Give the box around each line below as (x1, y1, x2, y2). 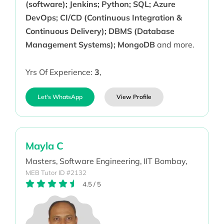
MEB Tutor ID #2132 (25, 168, 86, 177)
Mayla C (25, 139, 63, 152)
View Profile (116, 93, 151, 101)
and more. (154, 39, 194, 50)
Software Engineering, (59, 156, 142, 166)
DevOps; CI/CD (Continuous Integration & (25, 12, 182, 23)
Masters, (25, 156, 58, 166)
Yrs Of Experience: (25, 67, 94, 77)
